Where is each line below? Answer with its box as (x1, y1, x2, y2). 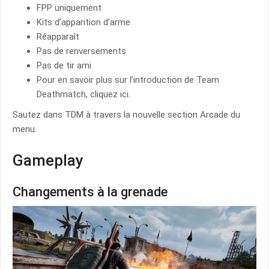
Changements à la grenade (13, 184, 168, 199)
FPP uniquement (37, 2, 101, 13)
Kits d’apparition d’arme (37, 16, 130, 28)
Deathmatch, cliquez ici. (37, 88, 130, 100)
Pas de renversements (37, 45, 126, 56)
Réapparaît (37, 31, 79, 42)
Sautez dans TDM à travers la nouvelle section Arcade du (13, 109, 240, 120)
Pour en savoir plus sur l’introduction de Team (37, 74, 219, 85)
